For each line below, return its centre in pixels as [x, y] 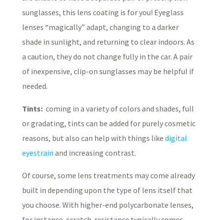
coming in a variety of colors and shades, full [118, 108]
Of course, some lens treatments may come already [108, 175]
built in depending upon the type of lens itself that [107, 190]
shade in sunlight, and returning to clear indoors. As [108, 41]
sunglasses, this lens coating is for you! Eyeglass [103, 12]
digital [176, 138]
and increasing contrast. [95, 152]
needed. [35, 86]
